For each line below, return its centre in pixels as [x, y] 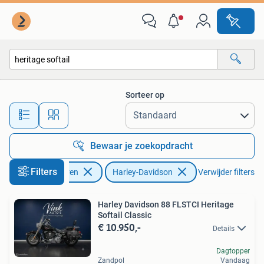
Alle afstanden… [124, 110]
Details [224, 229]
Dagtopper [233, 251]
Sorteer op [145, 95]
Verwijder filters [226, 172]
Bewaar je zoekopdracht [141, 146]
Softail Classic [125, 215]
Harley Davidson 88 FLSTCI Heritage [166, 204]
